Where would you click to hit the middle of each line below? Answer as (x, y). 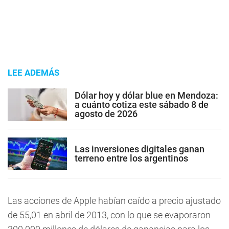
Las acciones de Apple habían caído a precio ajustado (114, 201)
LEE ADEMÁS (33, 73)
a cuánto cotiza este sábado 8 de (142, 104)
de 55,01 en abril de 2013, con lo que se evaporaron (109, 215)
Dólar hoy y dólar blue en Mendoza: (146, 95)
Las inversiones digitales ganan (140, 149)
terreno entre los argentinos (131, 158)
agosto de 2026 (106, 113)
